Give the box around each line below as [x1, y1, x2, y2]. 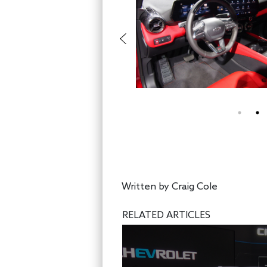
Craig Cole [172, 181, 218, 193]
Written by [122, 181, 172, 193]
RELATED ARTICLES [122, 209, 210, 221]
